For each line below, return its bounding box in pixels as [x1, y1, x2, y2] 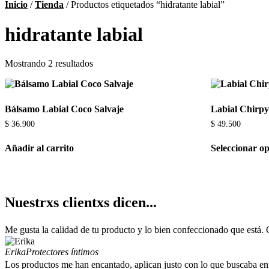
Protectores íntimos [26, 246, 98, 257]
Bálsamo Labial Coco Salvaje [5, 104, 124, 115]
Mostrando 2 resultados [5, 58, 93, 69]
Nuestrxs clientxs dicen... [5, 194, 157, 210]
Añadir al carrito [5, 142, 74, 153]
